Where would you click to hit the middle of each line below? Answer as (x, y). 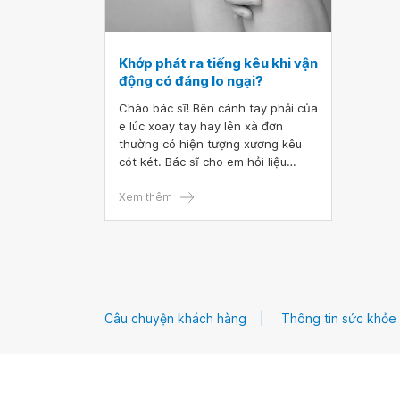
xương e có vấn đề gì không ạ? (204, 179)
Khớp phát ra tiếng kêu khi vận (218, 63)
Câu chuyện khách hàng (175, 318)
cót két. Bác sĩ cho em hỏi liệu (203, 162)
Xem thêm (146, 197)
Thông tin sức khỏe (339, 318)
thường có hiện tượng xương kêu (210, 144)
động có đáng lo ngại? (191, 81)
